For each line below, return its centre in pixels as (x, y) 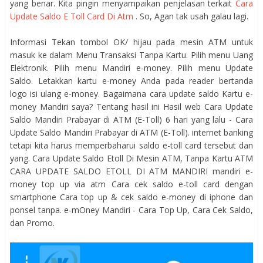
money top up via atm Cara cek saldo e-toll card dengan (131, 184)
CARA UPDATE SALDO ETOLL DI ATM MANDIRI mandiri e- (131, 171)
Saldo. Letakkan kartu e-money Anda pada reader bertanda (131, 81)
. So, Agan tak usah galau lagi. (192, 16)
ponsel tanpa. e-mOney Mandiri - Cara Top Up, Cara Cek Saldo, (131, 210)
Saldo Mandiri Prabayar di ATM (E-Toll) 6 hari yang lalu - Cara (131, 119)
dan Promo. (32, 223)
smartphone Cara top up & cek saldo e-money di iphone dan (131, 197)
